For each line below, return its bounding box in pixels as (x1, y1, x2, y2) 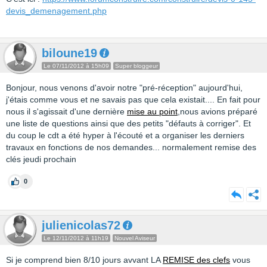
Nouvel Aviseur (114, 235, 155, 241)
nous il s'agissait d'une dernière (6, 107, 127, 116)
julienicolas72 (42, 219, 120, 232)
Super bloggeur (115, 63, 158, 69)
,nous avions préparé (178, 107, 257, 116)
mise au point (127, 107, 178, 116)
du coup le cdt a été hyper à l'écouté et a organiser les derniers (6, 131, 244, 140)
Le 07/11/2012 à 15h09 (44, 63, 109, 69)
